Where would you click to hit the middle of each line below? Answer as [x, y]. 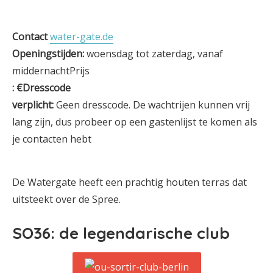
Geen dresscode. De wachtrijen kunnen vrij [153, 105]
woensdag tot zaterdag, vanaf [154, 54]
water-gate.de [82, 37]
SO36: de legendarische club [121, 233]
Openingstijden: [48, 54]
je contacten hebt [52, 139]
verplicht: [34, 105]
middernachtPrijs [51, 71]
